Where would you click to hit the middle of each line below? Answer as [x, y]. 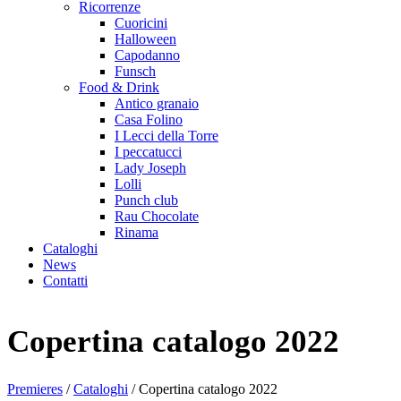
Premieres [35, 388]
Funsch [135, 71]
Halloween [145, 39]
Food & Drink [119, 87]
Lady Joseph [150, 168]
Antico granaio [157, 103]
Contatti [65, 281]
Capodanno [147, 55]
